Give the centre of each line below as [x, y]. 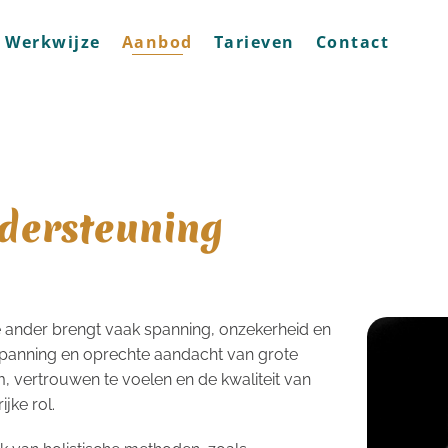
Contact [352, 42]
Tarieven [254, 42]
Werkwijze [53, 42]
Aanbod [157, 42]
